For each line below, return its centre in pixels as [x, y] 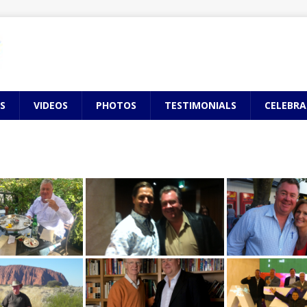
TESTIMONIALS [200, 105]
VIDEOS [51, 105]
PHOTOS [116, 105]
